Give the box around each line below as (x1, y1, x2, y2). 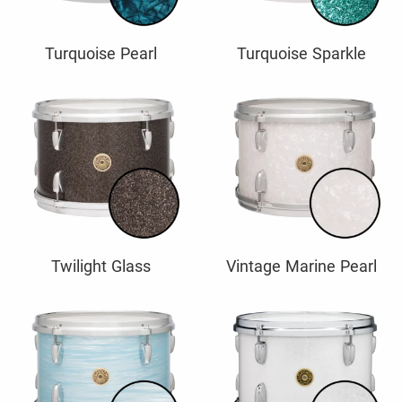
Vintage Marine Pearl (226, 256, 377, 275)
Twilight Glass (50, 256, 151, 275)
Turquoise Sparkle (237, 43, 366, 63)
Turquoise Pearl (44, 43, 157, 63)
